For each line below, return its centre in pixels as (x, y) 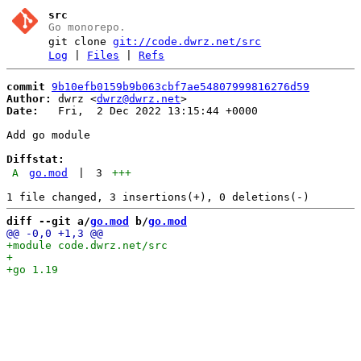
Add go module (48, 135)
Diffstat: (35, 159)
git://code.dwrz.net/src (187, 41)
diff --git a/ (48, 221)
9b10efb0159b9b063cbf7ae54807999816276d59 (180, 86)
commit (26, 86)
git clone (81, 41)
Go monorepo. (87, 27)
